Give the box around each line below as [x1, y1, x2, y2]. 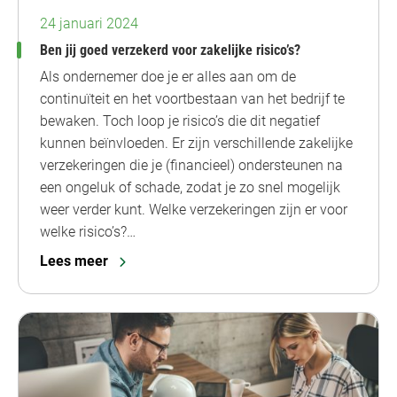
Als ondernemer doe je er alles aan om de [40, 67, 296, 85]
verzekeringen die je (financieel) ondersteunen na [40, 156, 343, 174]
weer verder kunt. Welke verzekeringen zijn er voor [40, 200, 347, 218]
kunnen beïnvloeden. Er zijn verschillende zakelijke [40, 134, 353, 152]
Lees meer [40, 252, 108, 269]
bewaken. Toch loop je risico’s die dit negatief [40, 112, 320, 129]
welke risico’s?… [40, 222, 136, 240]
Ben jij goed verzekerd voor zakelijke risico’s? [40, 41, 300, 58]
